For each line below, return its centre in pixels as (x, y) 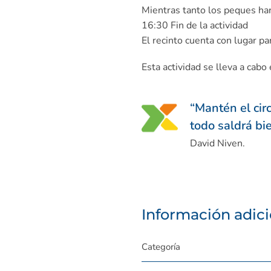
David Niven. (217, 144)
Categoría (161, 247)
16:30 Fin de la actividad (194, 25)
